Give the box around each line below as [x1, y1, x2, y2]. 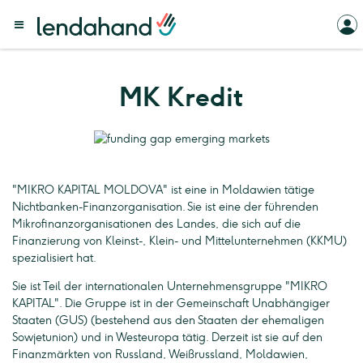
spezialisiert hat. [12, 251, 96, 266]
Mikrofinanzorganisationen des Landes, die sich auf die [12, 217, 301, 232]
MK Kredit [119, 82, 244, 113]
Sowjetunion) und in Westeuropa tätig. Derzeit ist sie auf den [12, 331, 322, 345]
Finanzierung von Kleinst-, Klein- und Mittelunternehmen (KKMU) [12, 234, 347, 249]
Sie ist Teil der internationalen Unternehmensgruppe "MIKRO [12, 280, 327, 294]
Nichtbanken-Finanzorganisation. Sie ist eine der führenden [12, 200, 318, 215]
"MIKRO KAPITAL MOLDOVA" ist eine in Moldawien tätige [12, 183, 314, 198]
